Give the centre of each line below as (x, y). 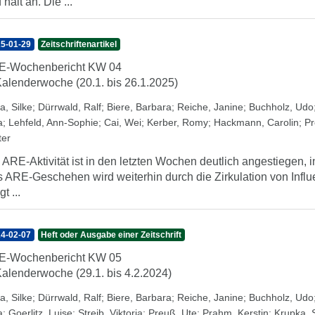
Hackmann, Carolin (256, 122)
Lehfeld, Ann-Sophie (53, 122)
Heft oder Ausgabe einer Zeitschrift (111, 235)
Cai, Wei (123, 122)
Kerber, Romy (178, 122)
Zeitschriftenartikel (79, 44)
